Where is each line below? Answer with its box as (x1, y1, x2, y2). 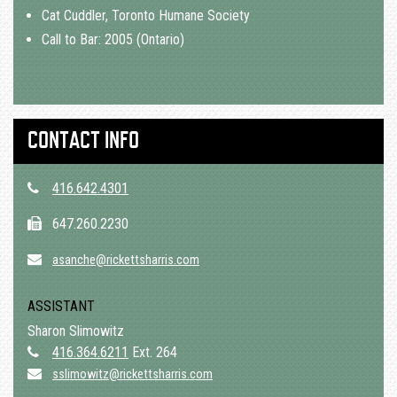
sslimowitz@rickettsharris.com (52, 367, 213, 383)
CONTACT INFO (27, 128, 139, 155)
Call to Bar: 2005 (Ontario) (42, 31, 184, 49)
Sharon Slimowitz (27, 323, 124, 340)
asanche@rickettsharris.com (52, 253, 199, 269)
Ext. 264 (128, 344, 177, 362)
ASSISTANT (27, 298, 95, 315)
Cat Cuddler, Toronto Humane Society (42, 7, 250, 25)
